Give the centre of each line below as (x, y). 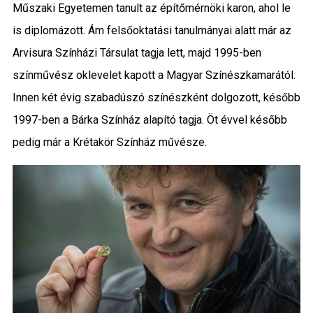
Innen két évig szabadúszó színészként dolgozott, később (156, 98)
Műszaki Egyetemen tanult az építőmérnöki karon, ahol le (151, 8)
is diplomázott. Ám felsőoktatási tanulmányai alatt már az (152, 31)
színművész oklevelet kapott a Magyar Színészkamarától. (154, 75)
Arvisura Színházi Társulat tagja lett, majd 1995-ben (137, 53)
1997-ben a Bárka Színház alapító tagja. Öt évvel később (150, 120)
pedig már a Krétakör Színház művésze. (109, 143)
